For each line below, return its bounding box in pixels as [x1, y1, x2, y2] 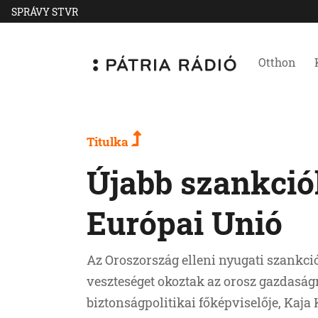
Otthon [258, 55, 296, 70]
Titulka [87, 133, 131, 150]
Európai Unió [87, 202, 283, 243]
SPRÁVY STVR [11, 4, 78, 18]
